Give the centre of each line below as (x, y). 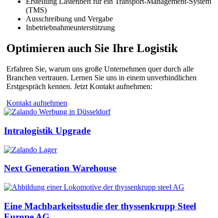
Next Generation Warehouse (60, 168)
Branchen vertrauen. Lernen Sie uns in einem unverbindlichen (101, 78)
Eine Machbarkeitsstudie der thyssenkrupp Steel (100, 206)
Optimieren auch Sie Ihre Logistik (92, 48)
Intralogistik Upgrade (47, 130)
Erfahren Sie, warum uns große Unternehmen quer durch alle (100, 69)
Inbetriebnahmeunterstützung (70, 28)
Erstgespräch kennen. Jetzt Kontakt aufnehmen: (79, 87)
